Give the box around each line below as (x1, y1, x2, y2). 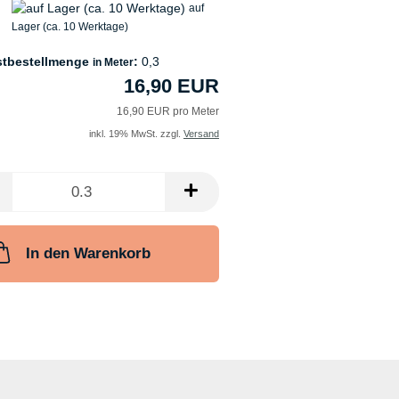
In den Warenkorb (26, 245, 151, 263)
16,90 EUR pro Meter (116, 105, 219, 118)
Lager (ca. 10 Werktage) (11, 20, 128, 34)
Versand (183, 128, 219, 140)
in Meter (92, 56, 134, 69)
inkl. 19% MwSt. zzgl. (88, 128, 183, 140)
